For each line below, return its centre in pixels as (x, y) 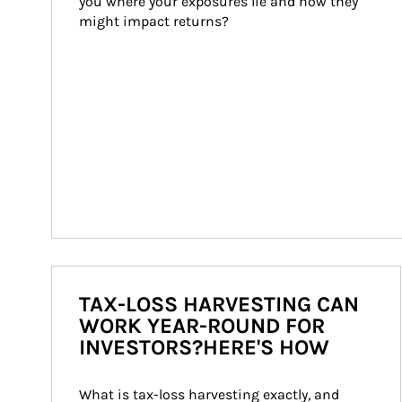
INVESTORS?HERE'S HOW (204, 347)
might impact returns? (154, 21)
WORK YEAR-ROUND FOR (202, 326)
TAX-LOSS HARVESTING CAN (219, 304)
